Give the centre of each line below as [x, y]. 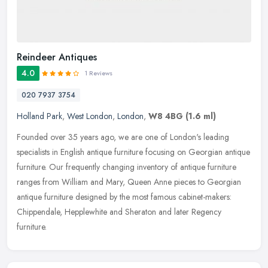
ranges [28, 182]
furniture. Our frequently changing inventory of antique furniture [127, 167]
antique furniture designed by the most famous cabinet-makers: [124, 197]
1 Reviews [99, 74]
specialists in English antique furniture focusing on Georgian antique [133, 152]
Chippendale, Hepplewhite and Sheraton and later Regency [119, 212]
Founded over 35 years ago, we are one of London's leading [123, 137]
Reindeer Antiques [57, 57]
